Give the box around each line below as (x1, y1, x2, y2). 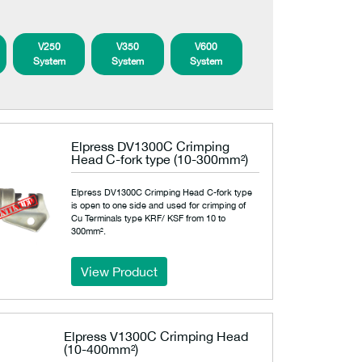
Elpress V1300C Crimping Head (64, 329, 249, 343)
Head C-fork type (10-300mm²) (71, 152, 249, 166)
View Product (81, 264, 158, 279)
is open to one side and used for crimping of (71, 200, 246, 210)
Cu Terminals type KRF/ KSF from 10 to (71, 213, 226, 223)
